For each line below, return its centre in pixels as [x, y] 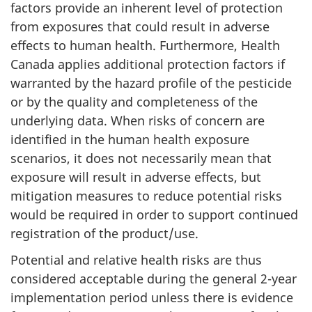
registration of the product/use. [104, 233]
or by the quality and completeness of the [134, 101]
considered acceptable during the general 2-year [154, 279]
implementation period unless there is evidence [152, 297]
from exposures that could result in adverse [140, 26]
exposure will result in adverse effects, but [136, 177]
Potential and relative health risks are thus [136, 260]
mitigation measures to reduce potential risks [146, 195]
